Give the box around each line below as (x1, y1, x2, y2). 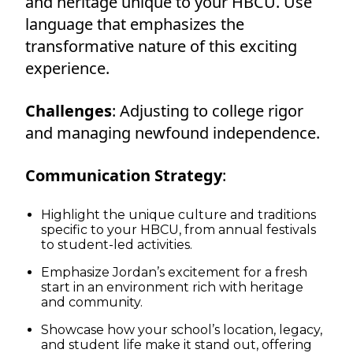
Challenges (25, 99, 112, 121)
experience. (25, 57, 113, 79)
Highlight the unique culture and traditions (41, 206, 316, 222)
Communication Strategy (25, 164, 222, 186)
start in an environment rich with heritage (41, 279, 303, 295)
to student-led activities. (41, 236, 195, 252)
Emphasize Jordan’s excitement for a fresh (41, 264, 307, 280)
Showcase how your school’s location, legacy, (41, 321, 322, 337)
